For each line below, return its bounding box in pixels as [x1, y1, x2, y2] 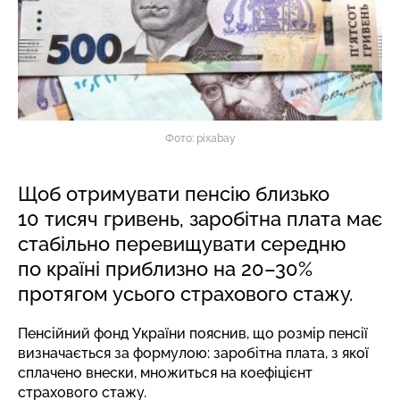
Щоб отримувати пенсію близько [18, 182, 329, 205]
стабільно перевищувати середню [18, 232, 346, 255]
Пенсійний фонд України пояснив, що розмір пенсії [18, 325, 368, 342]
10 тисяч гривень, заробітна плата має [18, 207, 382, 230]
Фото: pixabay [164, 132, 236, 145]
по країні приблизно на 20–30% [18, 257, 312, 280]
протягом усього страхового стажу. [18, 282, 353, 305]
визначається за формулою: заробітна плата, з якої [18, 345, 369, 362]
